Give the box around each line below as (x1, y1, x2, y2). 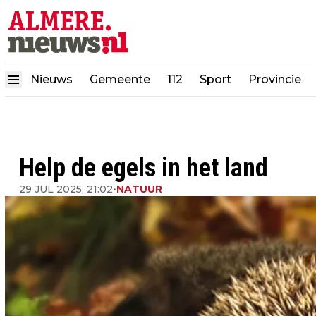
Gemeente (90, 72, 150, 86)
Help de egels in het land (19, 153, 268, 183)
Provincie (248, 72, 304, 86)
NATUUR (116, 183, 162, 195)
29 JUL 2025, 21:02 (19, 183, 113, 195)
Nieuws (30, 72, 73, 86)
